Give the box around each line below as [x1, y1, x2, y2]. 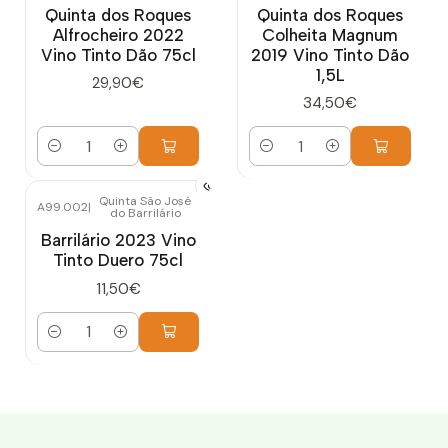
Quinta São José [99, 193, 191, 210]
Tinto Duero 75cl [53, 250, 183, 271]
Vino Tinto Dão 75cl [40, 45, 196, 66]
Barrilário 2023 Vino [40, 230, 196, 251]
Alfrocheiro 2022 [52, 25, 184, 46]
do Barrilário [109, 205, 181, 222]
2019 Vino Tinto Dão [251, 45, 409, 66]
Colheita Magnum [262, 25, 398, 46]
